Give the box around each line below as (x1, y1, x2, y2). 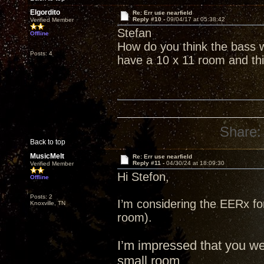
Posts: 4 (30, 50, 52, 57)
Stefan (117, 27, 151, 39)
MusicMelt (30, 152, 64, 160)
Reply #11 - (132, 160, 166, 166)
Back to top (30, 138, 65, 146)
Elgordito (30, 8, 60, 16)
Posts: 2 (30, 193, 52, 200)
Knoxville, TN (30, 200, 65, 206)
